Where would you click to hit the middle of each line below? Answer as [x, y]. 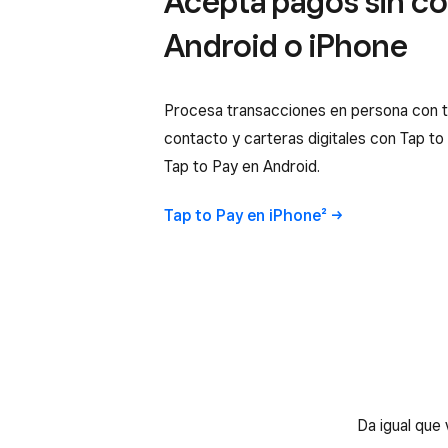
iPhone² [298, 215]
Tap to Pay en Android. [242, 166]
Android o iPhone [286, 44]
